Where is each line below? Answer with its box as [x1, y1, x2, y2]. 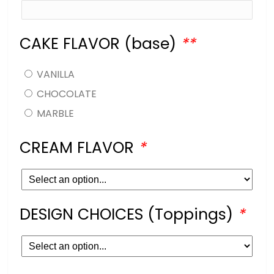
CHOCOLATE [37, 86, 97, 101]
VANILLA [37, 67, 75, 81]
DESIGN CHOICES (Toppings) [20, 203, 238, 225]
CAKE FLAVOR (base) [20, 32, 181, 54]
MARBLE [37, 106, 75, 120]
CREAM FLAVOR [20, 136, 139, 158]
